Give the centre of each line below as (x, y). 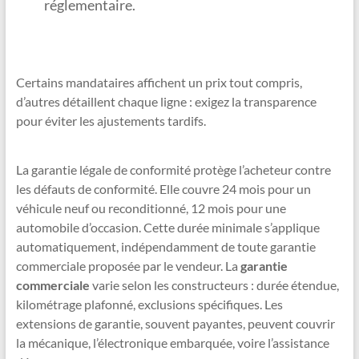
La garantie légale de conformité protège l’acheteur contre (173, 170)
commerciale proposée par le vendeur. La (127, 266)
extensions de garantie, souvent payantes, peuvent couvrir (175, 324)
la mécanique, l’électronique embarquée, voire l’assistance (172, 343)
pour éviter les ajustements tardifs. (111, 121)
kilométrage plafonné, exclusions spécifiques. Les (149, 305)
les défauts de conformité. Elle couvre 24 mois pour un (163, 189)
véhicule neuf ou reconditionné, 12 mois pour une (151, 208)
